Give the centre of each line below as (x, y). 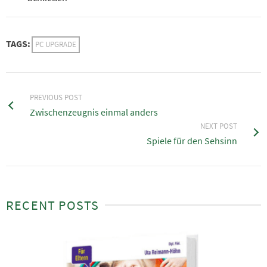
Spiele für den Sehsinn (192, 141)
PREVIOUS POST (56, 98)
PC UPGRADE (56, 45)
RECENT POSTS (53, 205)
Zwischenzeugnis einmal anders (94, 112)
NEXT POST (219, 126)
